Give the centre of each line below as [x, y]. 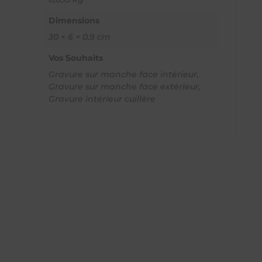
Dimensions [74, 21]
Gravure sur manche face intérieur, [123, 75]
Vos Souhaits [75, 58]
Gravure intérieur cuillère [102, 99]
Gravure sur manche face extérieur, [124, 87]
